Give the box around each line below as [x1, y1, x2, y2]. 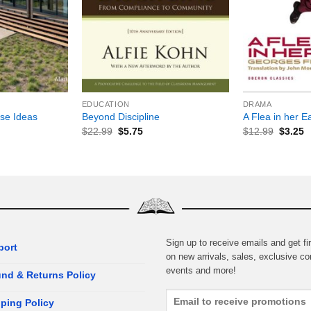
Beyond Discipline [81, 111, 160, 123]
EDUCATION [81, 99, 130, 108]
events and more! [166, 264, 236, 276]
